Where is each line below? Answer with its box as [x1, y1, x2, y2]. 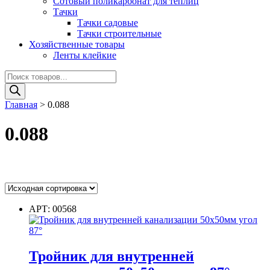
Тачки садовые [77, 17, 138, 28]
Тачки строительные [77, 28, 162, 39]
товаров [4, 80, 37, 91]
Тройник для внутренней [29, 248, 194, 264]
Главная [5, 99, 37, 110]
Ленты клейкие [53, 49, 116, 60]
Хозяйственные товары [29, 39, 125, 49]
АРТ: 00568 [29, 204, 77, 215]
